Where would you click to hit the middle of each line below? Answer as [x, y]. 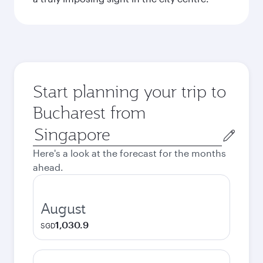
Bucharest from [89, 112]
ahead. [48, 167]
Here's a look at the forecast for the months [129, 153]
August [63, 208]
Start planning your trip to [129, 91]
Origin [46, 129]
